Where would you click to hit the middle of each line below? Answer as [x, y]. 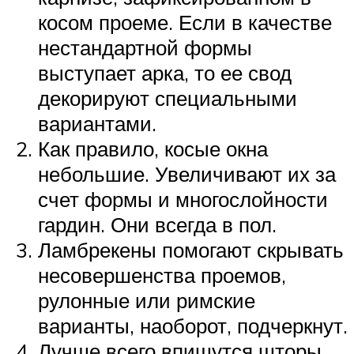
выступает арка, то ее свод [165, 73]
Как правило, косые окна [153, 149]
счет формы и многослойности [183, 200]
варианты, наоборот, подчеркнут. [193, 326]
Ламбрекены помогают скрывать [191, 250]
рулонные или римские [147, 301]
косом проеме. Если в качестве [185, 23]
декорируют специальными [168, 98]
